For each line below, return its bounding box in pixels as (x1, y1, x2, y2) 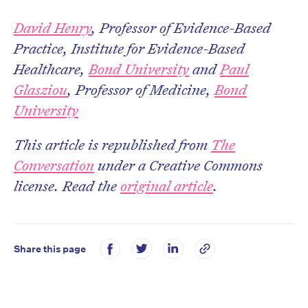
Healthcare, (14, 60, 89, 78)
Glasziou (14, 80, 67, 99)
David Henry (14, 19, 91, 37)
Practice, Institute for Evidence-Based (14, 39, 245, 58)
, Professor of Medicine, (67, 80, 214, 99)
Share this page (14, 242, 86, 255)
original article (120, 177, 213, 195)
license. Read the (14, 177, 120, 195)
